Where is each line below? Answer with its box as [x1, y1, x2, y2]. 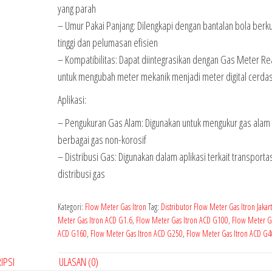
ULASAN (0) [58, 254, 98, 269]
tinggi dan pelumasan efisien [57, 35, 158, 50]
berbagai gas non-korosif [57, 132, 146, 147]
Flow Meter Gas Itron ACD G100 [135, 214, 228, 226]
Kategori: [57, 201, 85, 212]
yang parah [57, 1, 96, 16]
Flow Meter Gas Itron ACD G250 [90, 228, 183, 239]
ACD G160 [57, 228, 87, 239]
